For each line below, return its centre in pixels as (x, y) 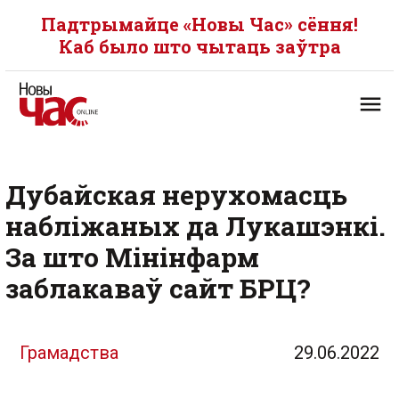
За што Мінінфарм (132, 257)
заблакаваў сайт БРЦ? (158, 288)
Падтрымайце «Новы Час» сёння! (199, 24)
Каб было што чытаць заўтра (199, 46)
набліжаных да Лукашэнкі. (195, 226)
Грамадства (69, 353)
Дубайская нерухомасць (176, 195)
